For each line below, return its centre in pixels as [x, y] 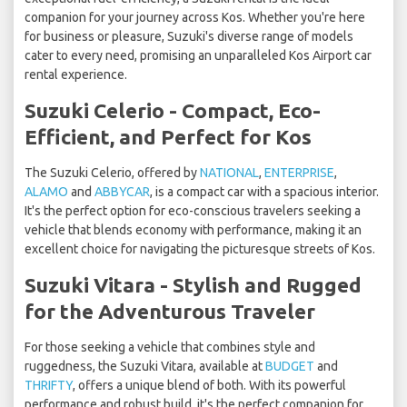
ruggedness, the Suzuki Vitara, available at [145, 367]
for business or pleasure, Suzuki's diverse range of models [189, 37]
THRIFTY [49, 386]
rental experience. [76, 75]
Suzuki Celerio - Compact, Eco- [173, 111]
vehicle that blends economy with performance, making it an [193, 230]
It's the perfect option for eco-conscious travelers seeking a [193, 211]
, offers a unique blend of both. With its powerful [209, 386]
